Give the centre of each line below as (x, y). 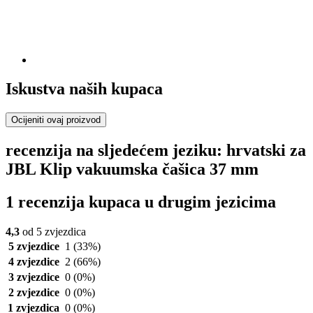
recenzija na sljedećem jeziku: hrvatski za (156, 151)
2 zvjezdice (34, 293)
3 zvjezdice (34, 277)
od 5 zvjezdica (53, 232)
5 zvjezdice (34, 247)
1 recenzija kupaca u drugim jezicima (141, 202)
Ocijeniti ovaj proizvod (56, 120)
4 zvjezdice (34, 262)
